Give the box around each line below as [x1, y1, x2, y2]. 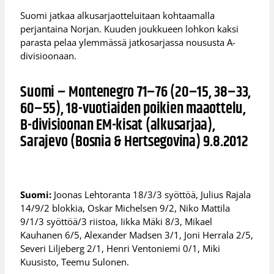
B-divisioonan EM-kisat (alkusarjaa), [20, 113, 215, 138]
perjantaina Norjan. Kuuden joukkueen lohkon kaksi [20, 22, 239, 35]
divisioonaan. [20, 49, 77, 62]
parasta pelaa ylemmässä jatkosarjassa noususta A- [20, 35, 236, 48]
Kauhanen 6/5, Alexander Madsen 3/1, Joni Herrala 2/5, [20, 229, 254, 242]
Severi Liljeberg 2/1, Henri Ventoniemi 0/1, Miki [20, 242, 221, 255]
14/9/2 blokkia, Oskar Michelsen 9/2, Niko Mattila [20, 202, 231, 215]
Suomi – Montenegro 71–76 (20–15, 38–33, [20, 80, 251, 105]
